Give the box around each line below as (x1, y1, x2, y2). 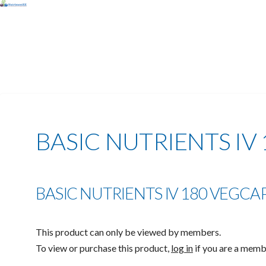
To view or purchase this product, (36, 242, 171, 254)
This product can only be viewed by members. (36, 226, 221, 237)
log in (171, 242, 193, 254)
